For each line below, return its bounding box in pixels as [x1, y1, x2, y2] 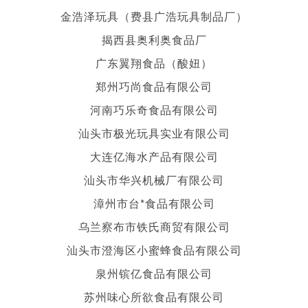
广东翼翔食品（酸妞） [96, 54, 212, 71]
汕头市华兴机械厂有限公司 [84, 171, 224, 188]
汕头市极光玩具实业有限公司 [78, 124, 230, 141]
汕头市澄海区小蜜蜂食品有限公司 [66, 241, 242, 258]
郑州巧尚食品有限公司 [96, 78, 212, 94]
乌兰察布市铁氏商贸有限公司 [78, 218, 230, 234]
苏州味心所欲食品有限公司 [84, 288, 224, 305]
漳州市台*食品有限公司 [93, 195, 215, 211]
